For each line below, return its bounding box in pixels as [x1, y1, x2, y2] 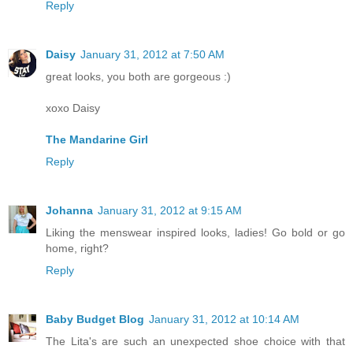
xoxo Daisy [46, 101, 100, 114]
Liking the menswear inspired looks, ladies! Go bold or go [46, 225, 345, 239]
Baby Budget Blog [46, 312, 144, 325]
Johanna [46, 203, 93, 217]
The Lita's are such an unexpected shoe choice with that [46, 334, 345, 347]
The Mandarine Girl [46, 132, 148, 146]
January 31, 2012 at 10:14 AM [149, 312, 299, 325]
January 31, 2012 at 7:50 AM [80, 47, 225, 61]
